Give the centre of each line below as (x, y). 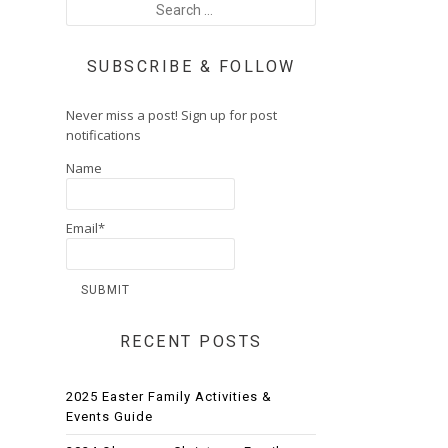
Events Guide (109, 416)
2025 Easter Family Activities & (169, 396)
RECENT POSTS (191, 341)
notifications (103, 135)
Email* (85, 227)
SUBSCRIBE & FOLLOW (191, 66)
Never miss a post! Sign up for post (171, 115)
